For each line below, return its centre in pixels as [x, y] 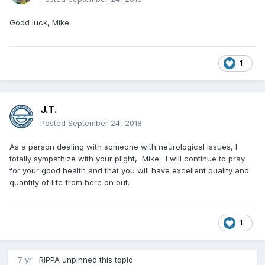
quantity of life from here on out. [70, 182]
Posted [54, 123]
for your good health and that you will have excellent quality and [129, 170]
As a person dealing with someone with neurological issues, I [123, 146]
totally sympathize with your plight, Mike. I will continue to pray [127, 158]
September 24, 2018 [105, 123]
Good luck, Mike [39, 22]
